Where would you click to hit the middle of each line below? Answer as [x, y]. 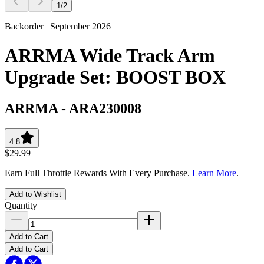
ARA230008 [105, 108]
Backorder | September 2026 [58, 27]
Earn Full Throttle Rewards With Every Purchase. [98, 173]
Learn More [214, 173]
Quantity [21, 205]
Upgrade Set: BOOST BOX [115, 77]
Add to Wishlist [35, 194]
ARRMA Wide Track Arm [110, 55]
